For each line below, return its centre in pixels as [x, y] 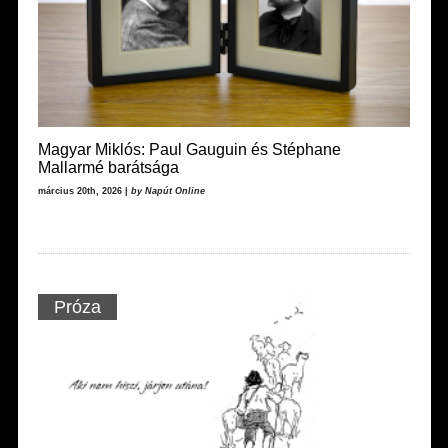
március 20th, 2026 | [84, 190]
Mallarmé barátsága [108, 167]
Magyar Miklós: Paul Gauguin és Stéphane [189, 149]
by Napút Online [167, 190]
